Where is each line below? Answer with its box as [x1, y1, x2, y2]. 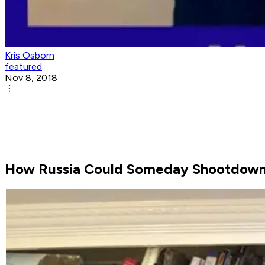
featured [5, 61, 42, 73]
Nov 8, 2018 [5, 72, 57, 84]
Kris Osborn [5, 50, 54, 62]
